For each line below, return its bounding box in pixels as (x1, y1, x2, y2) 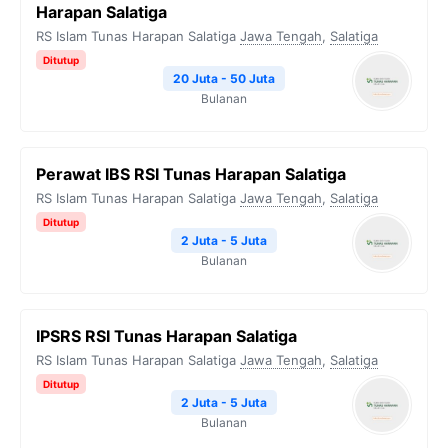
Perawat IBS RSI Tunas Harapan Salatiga (36, 164, 346, 184)
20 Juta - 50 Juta (173, 71, 275, 86)
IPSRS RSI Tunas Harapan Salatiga (36, 326, 297, 346)
